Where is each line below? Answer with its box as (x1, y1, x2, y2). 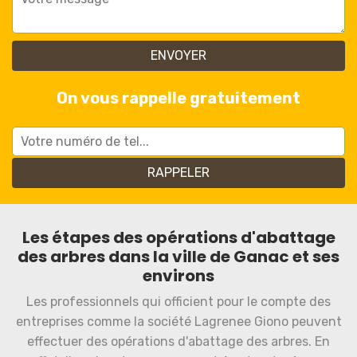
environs (143, 265, 214, 287)
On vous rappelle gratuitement (57, 88, 300, 108)
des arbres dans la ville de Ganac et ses (18, 245, 339, 268)
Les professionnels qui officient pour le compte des (26, 294, 331, 309)
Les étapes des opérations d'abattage (22, 226, 335, 249)
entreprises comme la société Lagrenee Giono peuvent (15, 314, 342, 329)
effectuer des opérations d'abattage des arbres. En (27, 334, 330, 349)
